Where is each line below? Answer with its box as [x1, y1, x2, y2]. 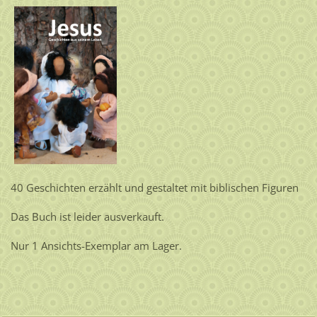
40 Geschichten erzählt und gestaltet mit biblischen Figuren [10, 180, 299, 195]
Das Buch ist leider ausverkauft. [10, 209, 164, 224]
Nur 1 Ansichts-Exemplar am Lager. [10, 238, 182, 253]
